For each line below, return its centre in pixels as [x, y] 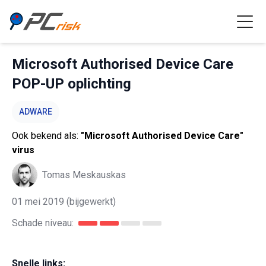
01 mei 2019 [38, 202]
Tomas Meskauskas [84, 175]
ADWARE [36, 112]
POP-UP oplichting [72, 84]
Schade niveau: [43, 223]
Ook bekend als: [46, 136]
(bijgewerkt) [90, 202]
